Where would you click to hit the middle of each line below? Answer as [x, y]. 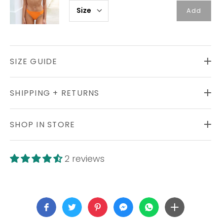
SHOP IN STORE [43, 124]
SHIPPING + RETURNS [55, 93]
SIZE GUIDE [34, 61]
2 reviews [85, 158]
